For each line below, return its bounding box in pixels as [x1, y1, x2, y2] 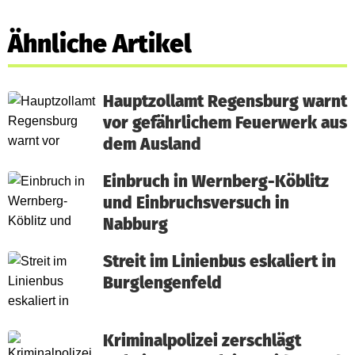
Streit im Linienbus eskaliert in [103, 252, 336, 272]
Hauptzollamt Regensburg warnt [103, 92, 347, 112]
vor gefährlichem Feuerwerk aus [103, 113, 347, 133]
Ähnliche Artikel [8, 29, 192, 59]
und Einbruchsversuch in [103, 193, 289, 213]
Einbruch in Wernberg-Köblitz [103, 172, 329, 192]
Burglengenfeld [103, 273, 222, 293]
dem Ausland [103, 135, 201, 155]
